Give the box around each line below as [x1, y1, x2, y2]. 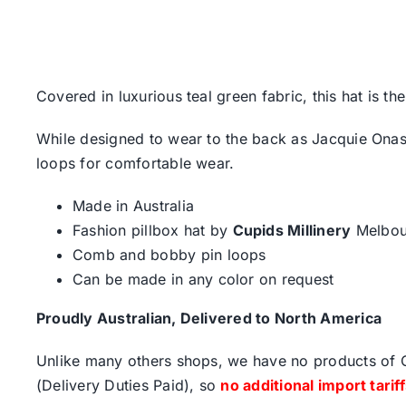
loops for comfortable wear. [35, 153, 235, 172]
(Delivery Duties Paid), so [35, 375, 221, 394]
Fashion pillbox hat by [72, 220, 233, 239]
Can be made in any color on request [72, 269, 334, 288]
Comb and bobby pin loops [72, 245, 266, 264]
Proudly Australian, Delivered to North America [35, 308, 382, 327]
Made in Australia [72, 196, 195, 215]
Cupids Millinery [232, 220, 352, 239]
